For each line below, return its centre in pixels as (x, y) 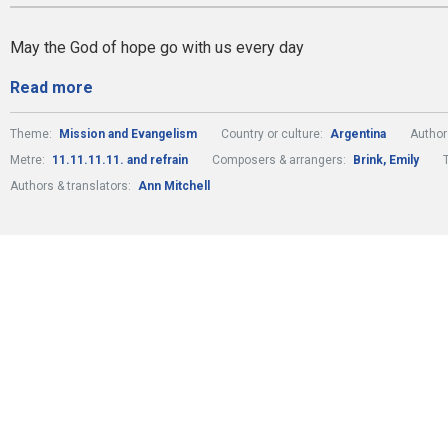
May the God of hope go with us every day (157, 47)
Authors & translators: (72, 186)
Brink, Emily (386, 160)
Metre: (29, 160)
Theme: (32, 134)
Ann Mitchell (174, 186)
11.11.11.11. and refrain (120, 160)
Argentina (358, 134)
